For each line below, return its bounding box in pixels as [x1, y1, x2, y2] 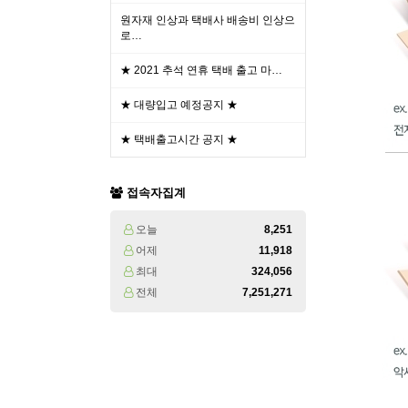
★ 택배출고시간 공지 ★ [120, 133, 238, 146]
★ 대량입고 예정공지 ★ [120, 98, 238, 111]
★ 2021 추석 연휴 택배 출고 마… [120, 64, 282, 76]
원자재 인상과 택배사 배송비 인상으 [120, 14, 295, 26]
